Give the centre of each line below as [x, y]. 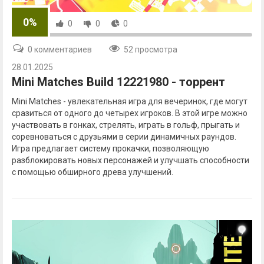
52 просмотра [151, 49]
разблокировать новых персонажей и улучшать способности [131, 160]
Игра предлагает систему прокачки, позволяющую [110, 148]
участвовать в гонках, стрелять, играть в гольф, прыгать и [126, 125]
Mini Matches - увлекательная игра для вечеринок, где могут [130, 101]
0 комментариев [60, 49]
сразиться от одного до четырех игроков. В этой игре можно [130, 113]
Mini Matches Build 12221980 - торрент [118, 82]
